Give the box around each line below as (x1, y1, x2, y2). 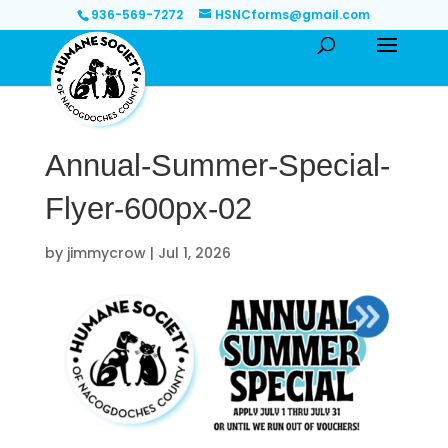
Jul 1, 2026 (157, 243, 231, 263)
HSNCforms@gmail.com (215, 6, 371, 23)
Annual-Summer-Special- (44, 148, 390, 183)
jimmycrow (66, 243, 146, 263)
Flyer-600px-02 (44, 191, 252, 226)
